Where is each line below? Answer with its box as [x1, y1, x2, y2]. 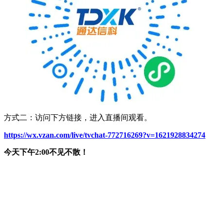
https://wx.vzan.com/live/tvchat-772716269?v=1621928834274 [4, 130, 205, 139]
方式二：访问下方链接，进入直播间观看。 [4, 113, 152, 122]
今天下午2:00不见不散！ [4, 147, 88, 156]
